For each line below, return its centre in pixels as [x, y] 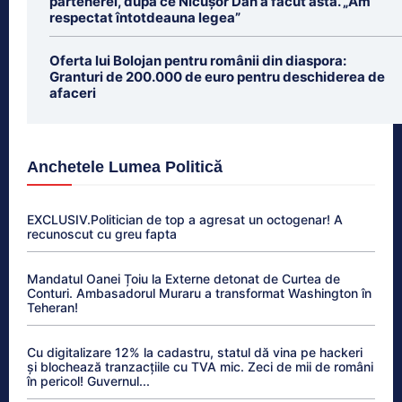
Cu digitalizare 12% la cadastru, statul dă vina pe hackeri [195, 352]
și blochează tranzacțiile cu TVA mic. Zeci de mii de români [200, 366]
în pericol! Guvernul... [88, 380]
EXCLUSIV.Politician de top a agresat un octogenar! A [185, 219]
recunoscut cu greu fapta [102, 233]
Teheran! [52, 307]
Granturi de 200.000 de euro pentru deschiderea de [217, 76]
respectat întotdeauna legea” [145, 17]
